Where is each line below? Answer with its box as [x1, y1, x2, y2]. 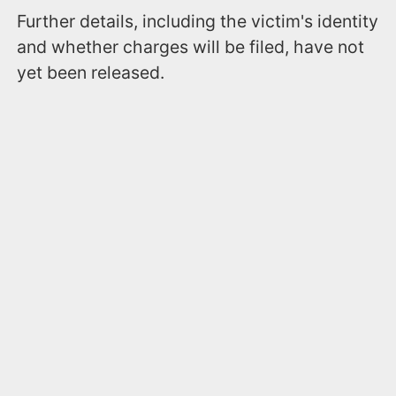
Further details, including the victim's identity [17, 11, 379, 33]
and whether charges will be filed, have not [17, 36, 365, 58]
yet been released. [17, 62, 165, 84]
